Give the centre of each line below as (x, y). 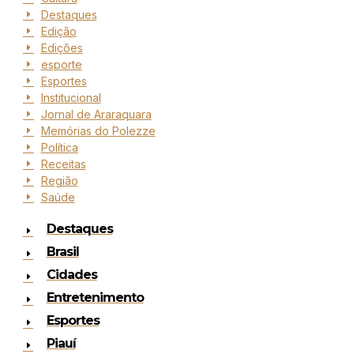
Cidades (72, 274)
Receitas (63, 164)
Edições (62, 47)
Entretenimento (95, 297)
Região (59, 180)
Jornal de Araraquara (96, 114)
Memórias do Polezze (98, 130)
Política (59, 147)
